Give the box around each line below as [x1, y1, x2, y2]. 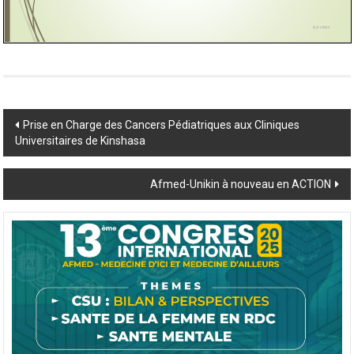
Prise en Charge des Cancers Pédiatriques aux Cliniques [23, 135, 300, 149]
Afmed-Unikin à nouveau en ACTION [149, 194, 331, 208]
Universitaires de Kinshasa [15, 151, 146, 164]
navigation [2, 154, 104, 181]
